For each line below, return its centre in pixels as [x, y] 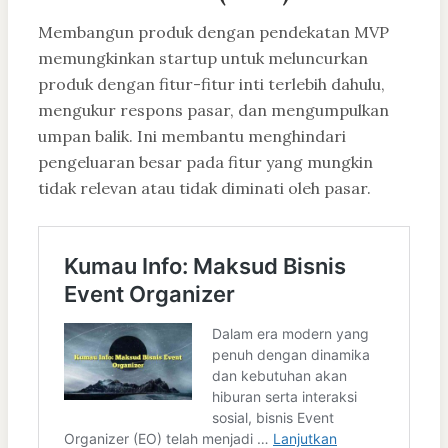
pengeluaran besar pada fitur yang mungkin [205, 162]
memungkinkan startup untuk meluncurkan [203, 58]
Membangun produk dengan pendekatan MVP [213, 32]
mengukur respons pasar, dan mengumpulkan [213, 110]
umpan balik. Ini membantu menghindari [192, 136]
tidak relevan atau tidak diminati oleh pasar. [204, 188]
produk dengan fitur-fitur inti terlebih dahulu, [211, 84]
